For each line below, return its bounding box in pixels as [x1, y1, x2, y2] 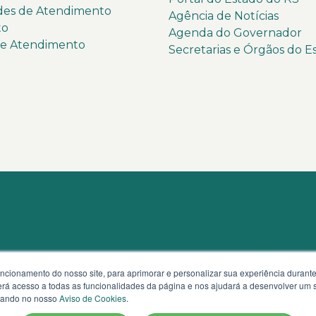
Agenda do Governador [169, 25, 302, 39]
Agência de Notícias [169, 8, 279, 23]
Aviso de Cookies [59, 292, 126, 304]
